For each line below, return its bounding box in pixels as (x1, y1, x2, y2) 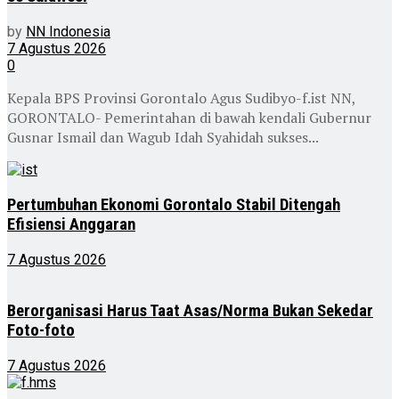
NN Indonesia (26, 23, 110, 41)
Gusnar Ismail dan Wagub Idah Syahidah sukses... (7, 127, 319, 148)
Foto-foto (7, 321, 75, 341)
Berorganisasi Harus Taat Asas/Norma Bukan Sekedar (7, 301, 373, 322)
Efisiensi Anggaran (7, 214, 135, 234)
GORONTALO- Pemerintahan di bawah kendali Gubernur (7, 108, 371, 128)
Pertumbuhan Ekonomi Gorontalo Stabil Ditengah (7, 194, 340, 215)
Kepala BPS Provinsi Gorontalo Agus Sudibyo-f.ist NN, (7, 88, 355, 109)
